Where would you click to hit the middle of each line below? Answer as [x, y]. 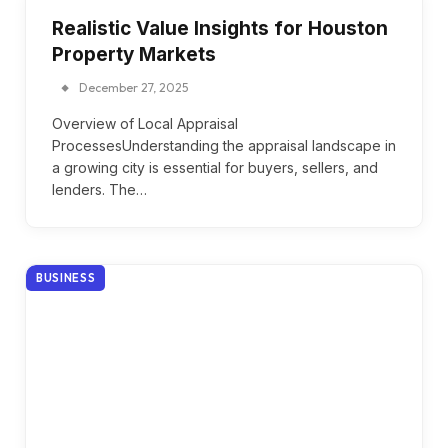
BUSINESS [66, 277]
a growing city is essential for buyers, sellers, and [215, 167]
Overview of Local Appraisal [145, 123]
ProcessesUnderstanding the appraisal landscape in [224, 145]
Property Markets [134, 54]
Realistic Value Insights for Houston [220, 28]
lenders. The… [99, 189]
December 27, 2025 [133, 87]
